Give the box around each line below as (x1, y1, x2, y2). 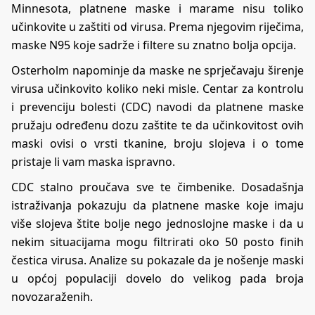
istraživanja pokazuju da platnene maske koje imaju (11, 197, 304, 213)
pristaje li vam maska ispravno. (11, 153, 175, 169)
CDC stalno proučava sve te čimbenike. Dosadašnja (11, 179, 304, 195)
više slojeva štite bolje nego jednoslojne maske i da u (11, 215, 304, 231)
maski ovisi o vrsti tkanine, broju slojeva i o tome (11, 135, 304, 151)
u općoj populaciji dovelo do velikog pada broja (11, 270, 304, 286)
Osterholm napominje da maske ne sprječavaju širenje (11, 62, 304, 78)
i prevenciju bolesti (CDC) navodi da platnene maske (11, 98, 304, 115)
